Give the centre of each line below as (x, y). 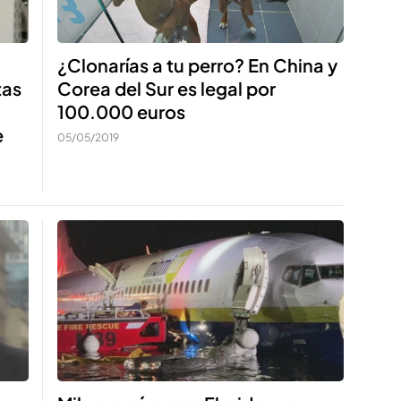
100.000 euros (121, 111)
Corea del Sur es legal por (166, 88)
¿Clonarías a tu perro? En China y (197, 65)
